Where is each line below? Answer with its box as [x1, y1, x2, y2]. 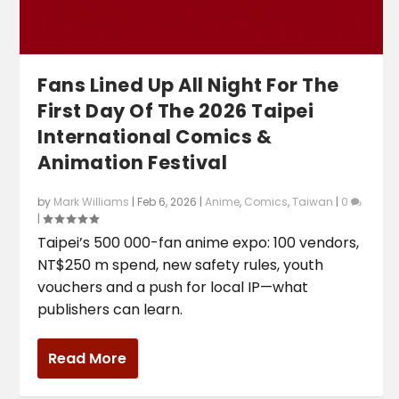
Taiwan [292, 194, 334, 210]
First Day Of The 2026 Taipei [37, 98, 314, 125]
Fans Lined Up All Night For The [37, 72, 339, 99]
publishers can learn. [37, 299, 183, 321]
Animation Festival [37, 150, 228, 176]
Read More [48, 348, 127, 370]
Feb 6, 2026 [137, 194, 198, 210]
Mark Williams [53, 194, 130, 210]
